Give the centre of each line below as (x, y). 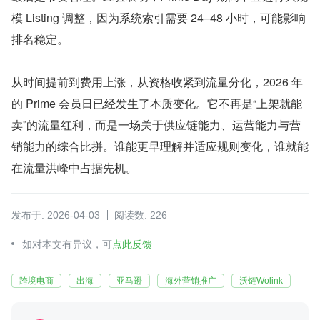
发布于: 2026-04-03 (56, 215)
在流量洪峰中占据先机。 (74, 168)
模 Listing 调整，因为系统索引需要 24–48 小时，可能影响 (159, 18)
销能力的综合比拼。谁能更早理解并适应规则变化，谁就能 (160, 146)
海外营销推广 (191, 281)
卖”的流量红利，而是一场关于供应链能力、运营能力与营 (156, 125)
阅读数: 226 (141, 215)
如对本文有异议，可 (67, 245)
